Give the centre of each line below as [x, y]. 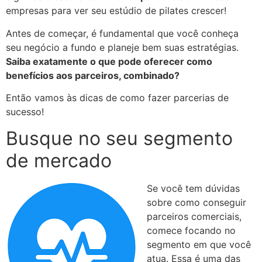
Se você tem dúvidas [193, 188]
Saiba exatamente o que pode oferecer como [109, 61]
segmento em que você [199, 244]
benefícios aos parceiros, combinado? [93, 75]
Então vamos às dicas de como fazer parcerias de [117, 98]
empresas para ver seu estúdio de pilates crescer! [116, 11]
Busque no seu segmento [119, 138]
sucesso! [25, 112]
